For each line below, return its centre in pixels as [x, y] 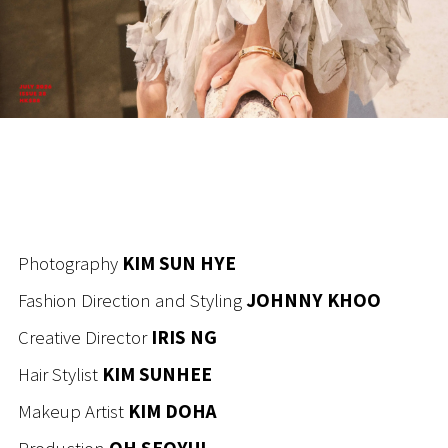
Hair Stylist [60, 374]
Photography [70, 263]
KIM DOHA [172, 411]
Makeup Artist [73, 411]
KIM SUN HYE [179, 263]
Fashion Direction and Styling [132, 300]
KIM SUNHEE [157, 374]
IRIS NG [182, 337]
